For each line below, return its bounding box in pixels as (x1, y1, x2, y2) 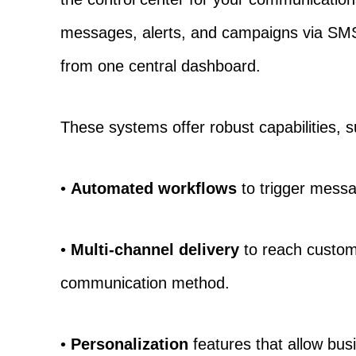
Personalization (71, 335, 189, 353)
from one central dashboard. (60, 56, 261, 75)
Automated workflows (71, 179, 238, 197)
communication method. (60, 273, 230, 292)
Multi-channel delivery (71, 240, 240, 258)
